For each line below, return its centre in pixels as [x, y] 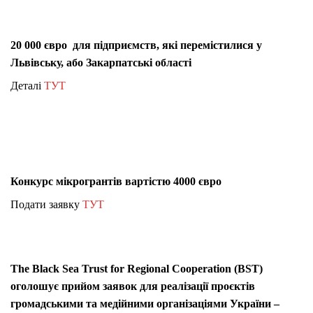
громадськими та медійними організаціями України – [145, 303]
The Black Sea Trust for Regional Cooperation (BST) [137, 268]
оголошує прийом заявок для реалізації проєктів [133, 286]
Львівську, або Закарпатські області [101, 62]
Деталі [27, 85]
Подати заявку [46, 204]
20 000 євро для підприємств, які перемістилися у [136, 45]
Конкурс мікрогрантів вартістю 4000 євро [116, 181]
